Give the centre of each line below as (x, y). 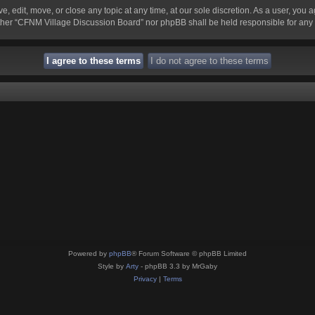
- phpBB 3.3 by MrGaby (178, 266)
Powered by (89, 253)
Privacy (145, 279)
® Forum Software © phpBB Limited (189, 253)
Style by (112, 266)
